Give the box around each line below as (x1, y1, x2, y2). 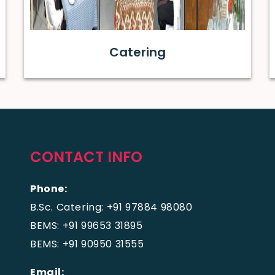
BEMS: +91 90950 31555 (30, 237, 144, 251)
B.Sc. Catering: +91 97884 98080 (30, 200, 193, 214)
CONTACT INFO (30, 147, 142, 167)
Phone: (30, 182, 68, 196)
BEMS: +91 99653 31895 (30, 219, 143, 233)
